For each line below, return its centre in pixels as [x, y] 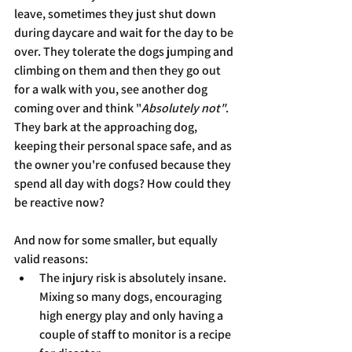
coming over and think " [78, 108]
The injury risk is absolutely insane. [134, 278]
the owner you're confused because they [124, 165]
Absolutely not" [183, 108]
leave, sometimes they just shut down [116, 14]
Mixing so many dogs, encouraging [132, 297]
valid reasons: [51, 259]
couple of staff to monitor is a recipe [136, 334]
